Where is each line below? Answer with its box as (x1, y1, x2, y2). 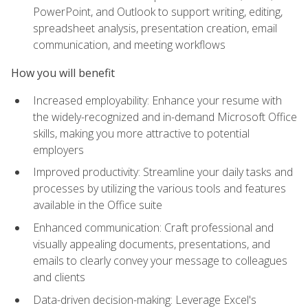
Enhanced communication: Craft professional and (33, 220, 274, 236)
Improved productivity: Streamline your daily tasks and (33, 164, 293, 180)
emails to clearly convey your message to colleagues (33, 253, 287, 269)
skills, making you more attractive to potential (33, 125, 250, 141)
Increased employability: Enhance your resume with (33, 92, 282, 108)
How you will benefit (11, 65, 115, 80)
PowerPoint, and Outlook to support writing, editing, (33, 4, 283, 20)
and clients (33, 269, 85, 285)
